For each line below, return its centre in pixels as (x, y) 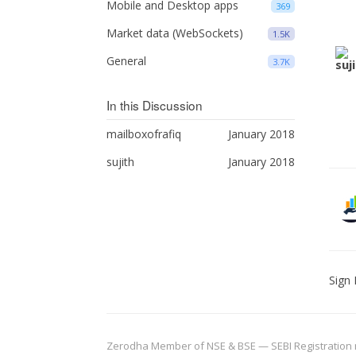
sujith (121, 162)
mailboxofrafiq (144, 134)
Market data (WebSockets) (175, 33)
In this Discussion (155, 105)
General (127, 61)
